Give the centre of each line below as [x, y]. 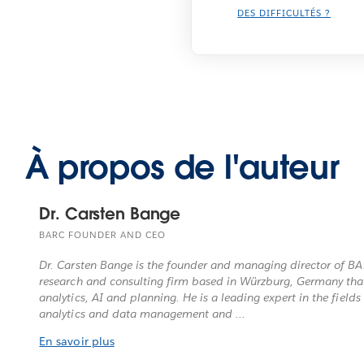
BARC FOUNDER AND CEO [103, 235]
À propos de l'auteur [182, 167]
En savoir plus [77, 341]
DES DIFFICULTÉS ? [284, 13]
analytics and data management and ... [143, 313]
